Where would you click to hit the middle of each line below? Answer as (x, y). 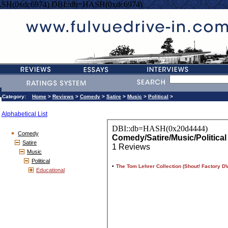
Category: (17, 96)
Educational (50, 170)
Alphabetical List (24, 114)
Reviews (63, 96)
